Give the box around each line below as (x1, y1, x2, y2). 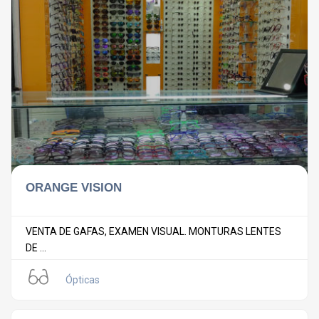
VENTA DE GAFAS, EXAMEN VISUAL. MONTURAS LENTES (26, 226, 281, 238)
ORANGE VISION (26, 180, 122, 195)
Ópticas (66, 273, 100, 286)
